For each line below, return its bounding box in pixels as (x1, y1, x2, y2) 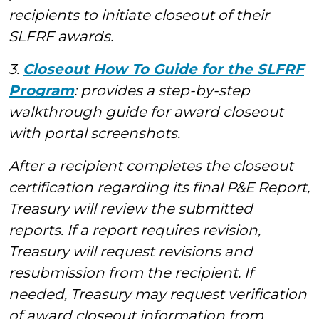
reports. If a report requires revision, (9, 221, 261, 239)
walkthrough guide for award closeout (9, 103, 283, 120)
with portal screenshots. (9, 125, 180, 142)
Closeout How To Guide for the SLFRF (23, 61, 304, 78)
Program (9, 82, 74, 99)
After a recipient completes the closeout (9, 157, 293, 174)
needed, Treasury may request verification (9, 286, 307, 303)
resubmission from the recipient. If (9, 264, 253, 281)
